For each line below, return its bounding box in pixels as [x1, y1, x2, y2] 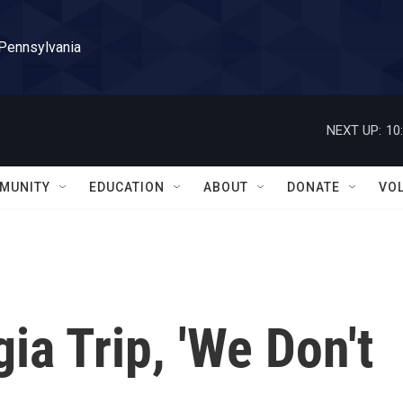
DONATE [287, 180, 340, 194]
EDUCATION [89, 180, 165, 194]
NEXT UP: [327, 121, 381, 139]
